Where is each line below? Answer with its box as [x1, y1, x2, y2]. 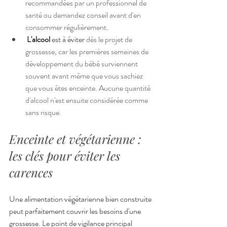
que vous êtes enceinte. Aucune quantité [25, 82, 152, 94]
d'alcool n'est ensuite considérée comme [25, 94, 149, 106]
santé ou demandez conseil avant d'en [25, 9, 142, 21]
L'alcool [27, 33, 50, 45]
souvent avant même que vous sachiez [25, 69, 144, 82]
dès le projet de [86, 33, 134, 45]
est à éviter [50, 33, 86, 45]
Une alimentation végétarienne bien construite [9, 193, 153, 205]
